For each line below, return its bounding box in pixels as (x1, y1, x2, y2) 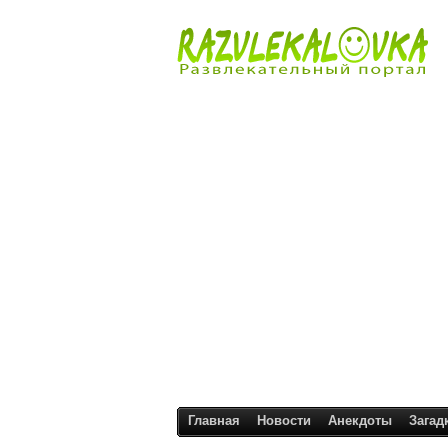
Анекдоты (328, 413, 392, 428)
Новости (257, 413, 311, 428)
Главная (188, 413, 240, 428)
